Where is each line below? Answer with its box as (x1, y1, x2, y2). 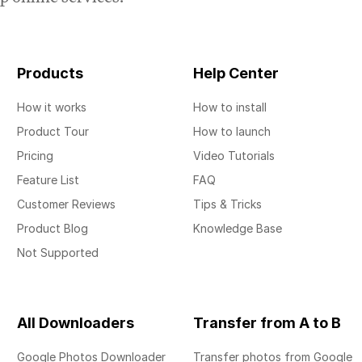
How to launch (192, 124, 271, 138)
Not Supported (16, 246, 99, 259)
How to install (192, 100, 267, 114)
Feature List (16, 173, 79, 187)
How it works (16, 100, 86, 114)
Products (16, 65, 83, 82)
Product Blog (16, 221, 88, 235)
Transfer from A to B (192, 314, 341, 331)
